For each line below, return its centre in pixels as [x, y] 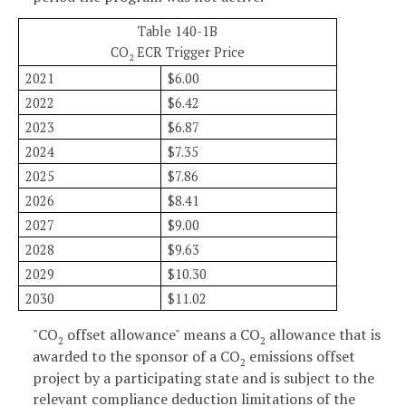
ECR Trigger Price [189, 52]
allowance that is [323, 335]
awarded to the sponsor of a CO [136, 357]
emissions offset [300, 357]
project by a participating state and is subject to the [203, 378]
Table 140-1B [178, 32]
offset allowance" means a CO [162, 335]
